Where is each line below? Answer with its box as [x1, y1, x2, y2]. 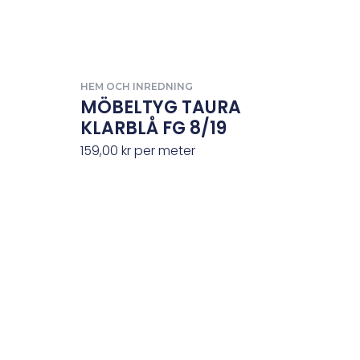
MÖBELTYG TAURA [80, 94, 242, 120]
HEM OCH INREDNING [80, 80, 194, 92]
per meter [131, 141, 196, 160]
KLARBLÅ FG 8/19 [80, 115, 227, 141]
